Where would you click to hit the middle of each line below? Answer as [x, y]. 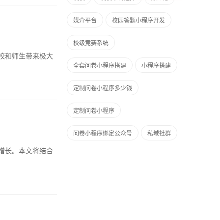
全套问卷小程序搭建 [100, 65]
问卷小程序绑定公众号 [103, 133]
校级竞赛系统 [91, 42]
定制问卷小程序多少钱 [103, 88]
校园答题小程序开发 [138, 20]
